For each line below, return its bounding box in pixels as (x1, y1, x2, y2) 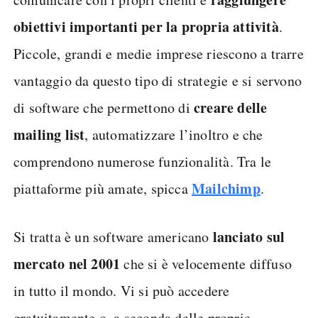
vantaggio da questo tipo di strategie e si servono (13, 70, 302, 90)
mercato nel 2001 (13, 253, 121, 274)
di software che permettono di (13, 97, 194, 117)
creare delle (194, 97, 268, 118)
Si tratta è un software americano (13, 226, 213, 246)
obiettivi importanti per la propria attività (13, 16, 279, 37)
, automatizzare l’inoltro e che (84, 124, 263, 144)
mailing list (13, 124, 85, 145)
